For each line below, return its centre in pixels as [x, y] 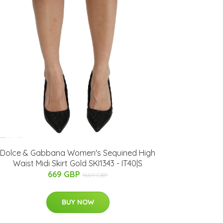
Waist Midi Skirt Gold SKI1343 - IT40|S [78, 163]
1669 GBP [95, 175]
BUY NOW [78, 202]
